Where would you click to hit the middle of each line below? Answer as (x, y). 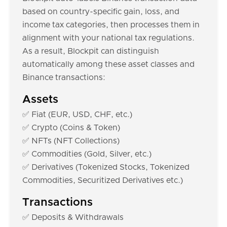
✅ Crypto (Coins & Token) (71, 128)
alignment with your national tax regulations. (108, 38)
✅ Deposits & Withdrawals (73, 217)
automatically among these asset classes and (108, 64)
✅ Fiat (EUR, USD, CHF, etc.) (77, 115)
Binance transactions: (64, 78)
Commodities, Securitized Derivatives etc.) (103, 180)
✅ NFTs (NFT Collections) (71, 141)
